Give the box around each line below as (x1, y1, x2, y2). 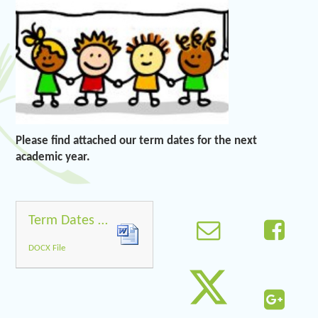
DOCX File (28, 243, 66, 253)
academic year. (16, 150, 91, 163)
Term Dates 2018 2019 (98, 213, 109, 228)
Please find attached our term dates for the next (16, 134, 258, 147)
